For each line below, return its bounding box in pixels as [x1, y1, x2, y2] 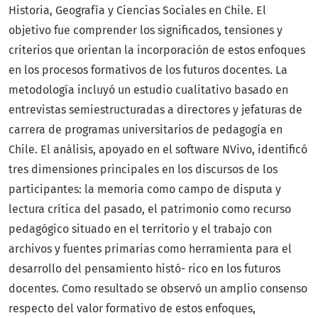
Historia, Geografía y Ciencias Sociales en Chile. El [9, 4, 266, 18]
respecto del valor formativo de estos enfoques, [9, 302, 256, 316]
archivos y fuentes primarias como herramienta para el [9, 242, 292, 256]
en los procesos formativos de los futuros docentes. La [9, 63, 287, 77]
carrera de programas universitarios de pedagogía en [9, 123, 283, 137]
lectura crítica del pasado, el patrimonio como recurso [9, 202, 291, 216]
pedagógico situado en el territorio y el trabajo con [9, 222, 272, 236]
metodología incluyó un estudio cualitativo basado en [9, 83, 288, 97]
